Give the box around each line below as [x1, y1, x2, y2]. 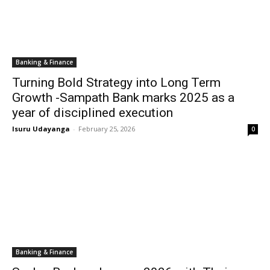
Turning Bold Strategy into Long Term [12, 75, 221, 90]
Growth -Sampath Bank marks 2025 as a [12, 90, 234, 105]
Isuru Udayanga [12, 124, 70, 133]
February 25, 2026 [78, 124, 135, 133]
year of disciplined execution [12, 105, 173, 120]
